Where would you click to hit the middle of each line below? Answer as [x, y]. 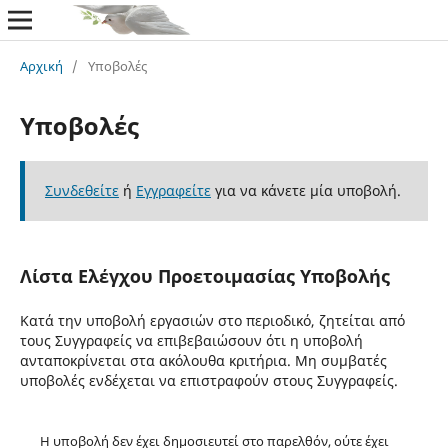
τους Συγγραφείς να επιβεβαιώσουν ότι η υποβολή [191, 340]
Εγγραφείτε [173, 190]
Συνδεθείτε [81, 190]
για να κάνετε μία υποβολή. [305, 190]
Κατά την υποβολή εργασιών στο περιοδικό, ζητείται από [212, 320]
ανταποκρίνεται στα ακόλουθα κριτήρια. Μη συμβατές [203, 360]
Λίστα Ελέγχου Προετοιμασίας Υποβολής [204, 275]
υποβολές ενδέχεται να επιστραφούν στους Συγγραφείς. [208, 380]
